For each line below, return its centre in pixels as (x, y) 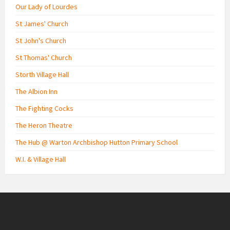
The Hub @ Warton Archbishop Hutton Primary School (97, 142)
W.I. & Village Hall (41, 159)
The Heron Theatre (44, 125)
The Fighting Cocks (44, 108)
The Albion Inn (36, 91)
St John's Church (41, 40)
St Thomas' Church (44, 57)
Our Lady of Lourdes (46, 6)
